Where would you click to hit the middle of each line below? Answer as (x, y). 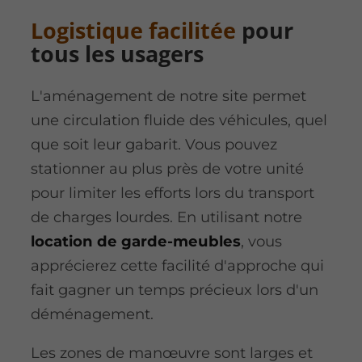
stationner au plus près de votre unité (167, 168)
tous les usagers (117, 54)
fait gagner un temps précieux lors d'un (174, 289)
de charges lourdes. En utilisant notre (166, 217)
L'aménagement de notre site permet (168, 95)
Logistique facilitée (133, 31)
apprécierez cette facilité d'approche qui (177, 265)
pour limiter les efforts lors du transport (172, 192)
